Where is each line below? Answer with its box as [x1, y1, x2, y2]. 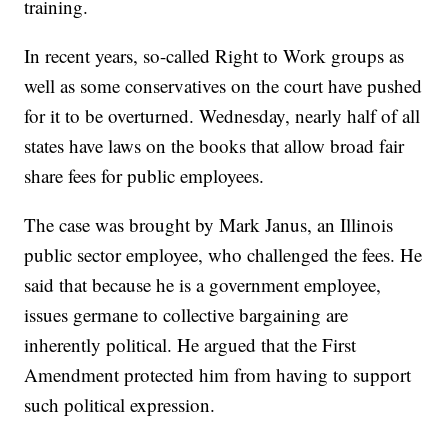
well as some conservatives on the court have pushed [24, 73, 423, 99]
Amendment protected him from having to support [24, 362, 412, 388]
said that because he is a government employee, [24, 272, 382, 298]
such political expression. [24, 392, 216, 418]
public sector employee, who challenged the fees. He [24, 242, 423, 268]
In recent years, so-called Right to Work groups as [24, 43, 405, 69]
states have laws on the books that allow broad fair [24, 133, 405, 159]
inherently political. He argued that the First [24, 332, 357, 358]
